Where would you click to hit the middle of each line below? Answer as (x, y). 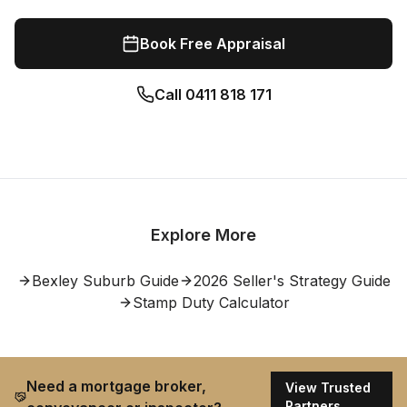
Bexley (55, 281)
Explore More (203, 235)
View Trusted (328, 387)
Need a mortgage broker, (116, 386)
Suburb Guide (128, 281)
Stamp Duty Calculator (211, 303)
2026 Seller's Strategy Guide (292, 281)
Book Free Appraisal (213, 44)
